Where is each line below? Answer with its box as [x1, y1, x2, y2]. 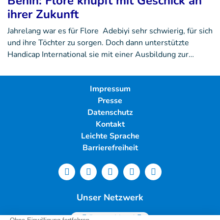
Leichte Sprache [81, 130, 139, 141]
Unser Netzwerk [77, 191, 143, 203]
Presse [98, 95, 122, 106]
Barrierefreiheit [82, 142, 138, 153]
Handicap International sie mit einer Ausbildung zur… [7, 49, 194, 60]
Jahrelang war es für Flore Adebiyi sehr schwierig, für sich [7, 25, 213, 36]
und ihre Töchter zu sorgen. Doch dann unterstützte [7, 37, 189, 48]
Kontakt [95, 118, 125, 130]
